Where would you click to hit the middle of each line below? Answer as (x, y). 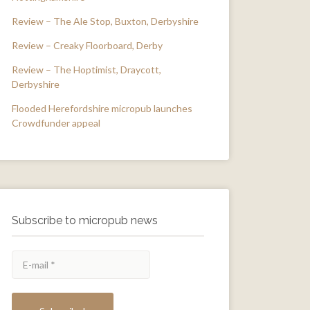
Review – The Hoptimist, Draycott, (86, 70)
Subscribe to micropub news (85, 220)
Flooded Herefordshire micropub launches (102, 108)
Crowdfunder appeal (56, 123)
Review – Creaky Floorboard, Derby (87, 45)
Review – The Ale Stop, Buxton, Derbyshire (105, 21)
